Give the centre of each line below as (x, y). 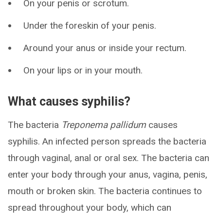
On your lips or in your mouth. (83, 71)
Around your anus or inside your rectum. (105, 48)
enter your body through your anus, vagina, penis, (108, 175)
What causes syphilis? (69, 102)
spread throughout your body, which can (90, 208)
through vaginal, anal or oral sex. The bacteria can (109, 158)
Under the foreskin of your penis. (90, 26)
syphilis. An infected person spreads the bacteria (107, 142)
